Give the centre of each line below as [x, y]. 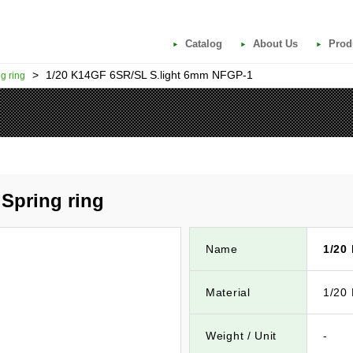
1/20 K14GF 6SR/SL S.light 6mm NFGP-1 [149, 75]
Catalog [204, 44]
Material [228, 292]
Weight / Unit [242, 336]
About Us [275, 44]
